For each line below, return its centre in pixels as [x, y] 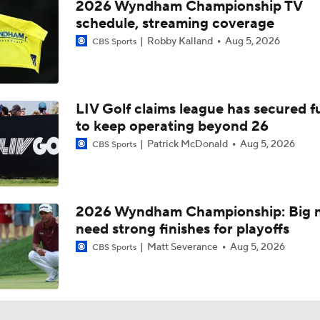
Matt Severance [182, 247]
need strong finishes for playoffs [182, 229]
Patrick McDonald [187, 144]
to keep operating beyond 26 [172, 126]
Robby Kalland [180, 41]
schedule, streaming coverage [175, 24]
